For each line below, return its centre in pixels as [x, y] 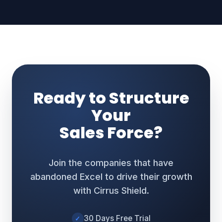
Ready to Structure [111, 98]
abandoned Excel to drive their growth [111, 177]
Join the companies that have [111, 163]
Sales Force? [111, 133]
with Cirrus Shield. [111, 191]
